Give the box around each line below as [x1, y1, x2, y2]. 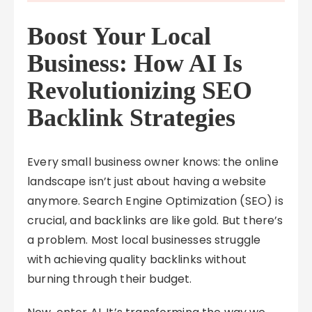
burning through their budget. [27, 271, 192, 287]
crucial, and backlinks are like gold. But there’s [27, 212, 283, 228]
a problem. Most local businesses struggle [27, 232, 261, 248]
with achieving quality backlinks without [27, 251, 247, 267]
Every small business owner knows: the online [27, 154, 279, 170]
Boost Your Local [27, 22, 212, 50]
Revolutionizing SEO [27, 77, 253, 104]
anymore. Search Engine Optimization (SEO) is [27, 193, 283, 209]
